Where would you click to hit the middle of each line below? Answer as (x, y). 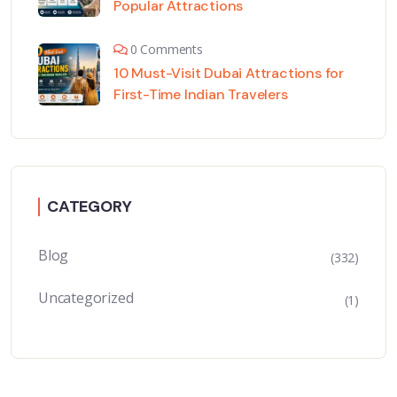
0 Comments (166, 50)
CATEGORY (90, 207)
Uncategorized (86, 298)
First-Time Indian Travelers (201, 95)
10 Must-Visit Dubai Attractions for (229, 74)
